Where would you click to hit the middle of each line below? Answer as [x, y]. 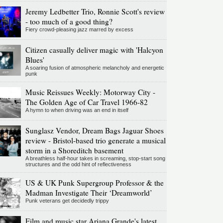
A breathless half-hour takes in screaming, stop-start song [95, 159]
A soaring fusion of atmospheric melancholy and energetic [95, 68]
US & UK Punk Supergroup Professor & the [94, 183]
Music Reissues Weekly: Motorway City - [90, 92]
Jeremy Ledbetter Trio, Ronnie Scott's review [95, 12]
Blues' [35, 60]
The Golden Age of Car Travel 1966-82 [86, 102]
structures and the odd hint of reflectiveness [78, 165]
